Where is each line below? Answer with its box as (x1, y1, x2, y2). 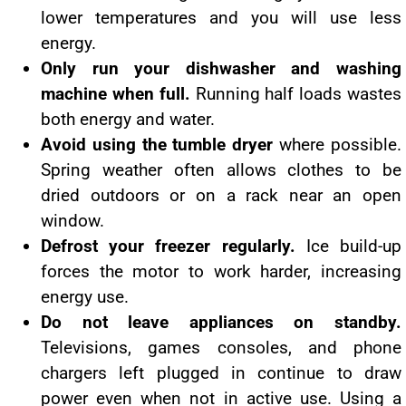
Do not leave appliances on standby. (41, 311, 401, 333)
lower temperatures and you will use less (41, 6, 401, 28)
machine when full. (41, 82, 190, 104)
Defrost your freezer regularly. (41, 235, 295, 256)
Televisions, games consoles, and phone (41, 336, 401, 358)
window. (41, 209, 104, 231)
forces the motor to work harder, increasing (41, 260, 401, 282)
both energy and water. (41, 108, 215, 130)
